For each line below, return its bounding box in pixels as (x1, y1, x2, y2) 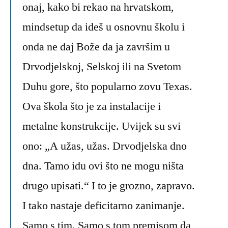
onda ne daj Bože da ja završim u (22, 40, 170, 54)
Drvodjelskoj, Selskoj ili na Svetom (22, 60, 181, 74)
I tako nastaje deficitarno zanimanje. (22, 198, 185, 213)
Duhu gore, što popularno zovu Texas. (22, 79, 192, 94)
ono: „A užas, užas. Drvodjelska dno (22, 139, 187, 154)
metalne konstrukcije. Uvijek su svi (22, 119, 181, 134)
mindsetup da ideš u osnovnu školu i (22, 20, 185, 35)
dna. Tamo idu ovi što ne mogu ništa (22, 159, 184, 174)
